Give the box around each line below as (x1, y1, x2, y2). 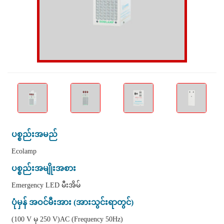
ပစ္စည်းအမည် (11, 130, 57, 139)
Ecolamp (11, 147, 36, 155)
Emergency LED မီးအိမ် (11, 181, 80, 189)
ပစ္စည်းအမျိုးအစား (11, 164, 76, 173)
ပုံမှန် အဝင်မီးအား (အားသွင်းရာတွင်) (11, 198, 133, 207)
